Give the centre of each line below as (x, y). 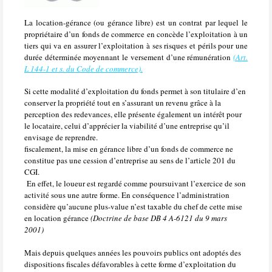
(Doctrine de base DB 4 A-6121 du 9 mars (159, 218)
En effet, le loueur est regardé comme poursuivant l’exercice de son (136, 183)
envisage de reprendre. (61, 137)
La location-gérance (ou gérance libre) (89, 22)
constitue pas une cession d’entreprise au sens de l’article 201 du (130, 160)
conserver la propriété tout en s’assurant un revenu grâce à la (123, 102)
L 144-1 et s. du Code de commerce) (83, 68)
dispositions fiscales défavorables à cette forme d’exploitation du (130, 264)
